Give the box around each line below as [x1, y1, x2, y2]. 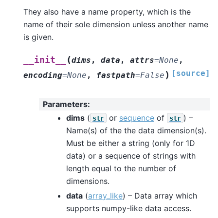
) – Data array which [123, 190, 197, 200]
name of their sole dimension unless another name [23, 19, 208, 29]
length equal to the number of [66, 163, 176, 173]
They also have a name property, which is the [23, 6, 191, 17]
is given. [23, 32, 54, 42]
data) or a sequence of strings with [66, 150, 196, 161]
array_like [88, 190, 123, 200]
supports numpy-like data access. [66, 203, 191, 213]
